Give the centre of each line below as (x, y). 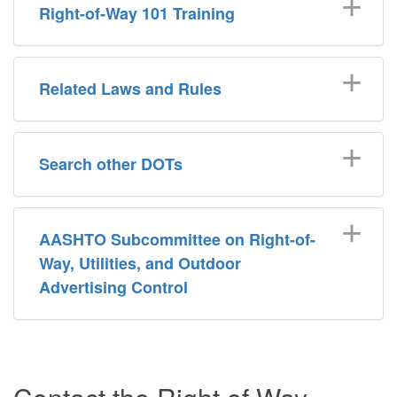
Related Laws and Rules (130, 88)
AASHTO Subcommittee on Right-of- (177, 239)
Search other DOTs (111, 163)
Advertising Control (113, 287)
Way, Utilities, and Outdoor (140, 263)
